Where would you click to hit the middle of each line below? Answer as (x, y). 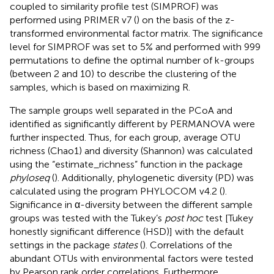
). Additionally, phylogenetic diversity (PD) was (154, 177)
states (125, 245)
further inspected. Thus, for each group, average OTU (125, 137)
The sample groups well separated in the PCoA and (121, 110)
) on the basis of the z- (186, 20)
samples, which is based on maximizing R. (100, 87)
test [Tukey (228, 218)
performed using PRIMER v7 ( (73, 20)
